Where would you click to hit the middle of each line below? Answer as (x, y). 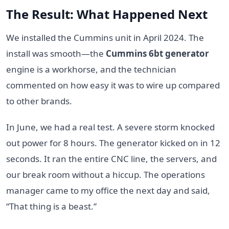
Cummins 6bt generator (157, 53)
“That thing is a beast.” (51, 206)
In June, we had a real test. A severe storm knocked (110, 127)
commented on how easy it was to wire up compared (113, 85)
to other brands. (39, 101)
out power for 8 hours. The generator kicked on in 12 (113, 143)
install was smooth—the (56, 53)
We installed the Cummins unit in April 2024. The (105, 37)
